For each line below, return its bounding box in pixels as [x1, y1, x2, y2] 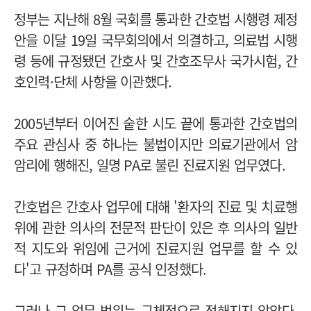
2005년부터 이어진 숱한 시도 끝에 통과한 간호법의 [14, 112, 297, 133]
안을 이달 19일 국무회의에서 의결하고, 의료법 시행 [14, 29, 297, 50]
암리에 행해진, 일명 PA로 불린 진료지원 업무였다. [14, 154, 289, 175]
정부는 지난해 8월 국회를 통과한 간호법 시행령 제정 [14, 8, 297, 29]
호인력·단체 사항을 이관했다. [14, 71, 176, 92]
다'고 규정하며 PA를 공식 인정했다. [14, 258, 207, 279]
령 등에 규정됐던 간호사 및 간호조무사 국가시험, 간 [14, 50, 297, 71]
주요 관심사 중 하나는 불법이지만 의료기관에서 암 [14, 133, 297, 154]
